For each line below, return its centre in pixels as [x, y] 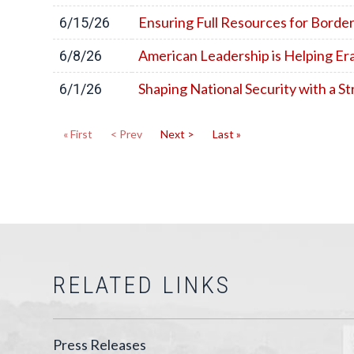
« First [78, 134]
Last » [227, 134]
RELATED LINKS [142, 285]
